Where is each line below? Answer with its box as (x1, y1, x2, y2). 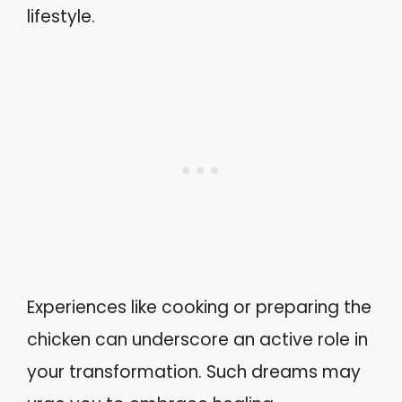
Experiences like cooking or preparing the (27, 295, 371, 319)
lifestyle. (27, 4, 95, 29)
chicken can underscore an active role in (27, 328, 368, 352)
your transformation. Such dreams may (27, 360, 361, 384)
